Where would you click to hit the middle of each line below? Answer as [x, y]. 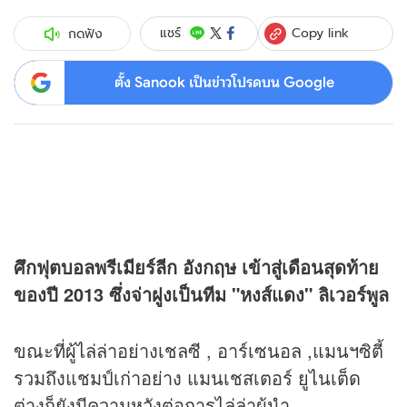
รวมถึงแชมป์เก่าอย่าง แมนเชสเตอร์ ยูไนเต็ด [187, 378]
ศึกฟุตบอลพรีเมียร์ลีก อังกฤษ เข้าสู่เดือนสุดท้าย [196, 267]
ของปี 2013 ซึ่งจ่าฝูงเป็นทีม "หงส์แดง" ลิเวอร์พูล [201, 294]
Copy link [321, 32]
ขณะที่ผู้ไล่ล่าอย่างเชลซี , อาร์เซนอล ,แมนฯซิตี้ [199, 351]
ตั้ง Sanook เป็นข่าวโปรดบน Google [224, 82]
